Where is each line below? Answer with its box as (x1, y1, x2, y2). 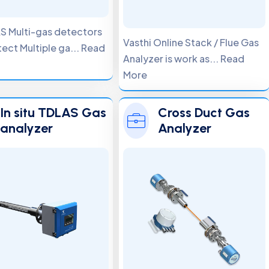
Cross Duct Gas (158, 104, 250, 121)
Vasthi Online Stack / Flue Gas (123, 36, 259, 49)
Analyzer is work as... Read (123, 52, 245, 65)
